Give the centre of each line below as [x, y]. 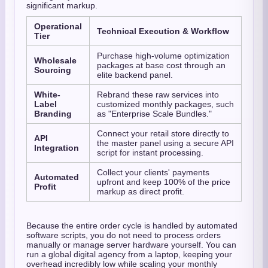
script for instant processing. [150, 153]
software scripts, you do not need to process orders [124, 235]
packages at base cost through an [161, 65]
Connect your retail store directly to [163, 133]
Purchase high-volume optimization [163, 56]
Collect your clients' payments [153, 172]
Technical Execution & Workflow [163, 31]
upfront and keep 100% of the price [164, 182]
